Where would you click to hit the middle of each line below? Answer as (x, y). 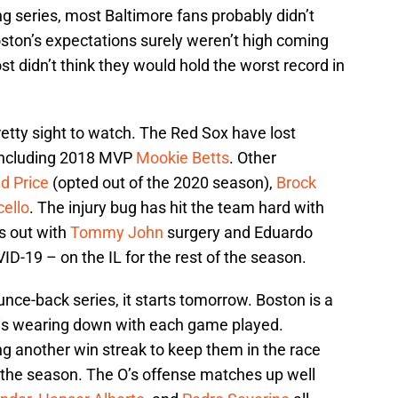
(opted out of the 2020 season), (163, 183)
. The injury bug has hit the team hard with (177, 208)
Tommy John (117, 233)
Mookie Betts (183, 158)
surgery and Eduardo (238, 233)
